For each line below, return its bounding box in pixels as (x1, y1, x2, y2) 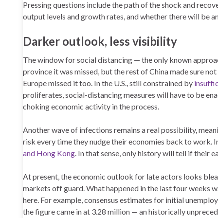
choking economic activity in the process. (23, 102, 159, 111)
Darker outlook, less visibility (23, 34, 177, 48)
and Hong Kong (23, 148, 75, 158)
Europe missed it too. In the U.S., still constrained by (23, 78, 194, 88)
